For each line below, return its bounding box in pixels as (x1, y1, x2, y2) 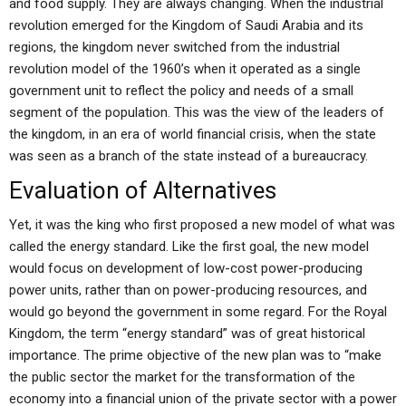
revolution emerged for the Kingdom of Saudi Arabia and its (9, 17, 363, 34)
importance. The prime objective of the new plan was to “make (9, 347, 382, 363)
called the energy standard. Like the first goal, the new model (9, 238, 369, 255)
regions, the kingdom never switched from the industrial (9, 39, 340, 55)
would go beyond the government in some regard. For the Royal (9, 304, 387, 320)
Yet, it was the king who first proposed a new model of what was (9, 217, 395, 233)
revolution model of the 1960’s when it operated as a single (9, 61, 361, 77)
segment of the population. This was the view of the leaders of (9, 104, 384, 121)
